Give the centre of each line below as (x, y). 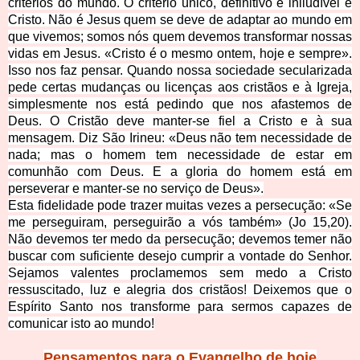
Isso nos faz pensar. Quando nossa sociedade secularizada (180, 71)
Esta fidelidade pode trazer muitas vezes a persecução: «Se (180, 206)
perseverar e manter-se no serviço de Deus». (136, 189)
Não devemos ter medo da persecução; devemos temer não (180, 239)
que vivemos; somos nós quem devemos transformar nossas (180, 37)
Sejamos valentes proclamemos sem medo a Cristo (180, 273)
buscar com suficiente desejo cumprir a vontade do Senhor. (180, 256)
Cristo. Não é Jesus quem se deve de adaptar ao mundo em (180, 20)
